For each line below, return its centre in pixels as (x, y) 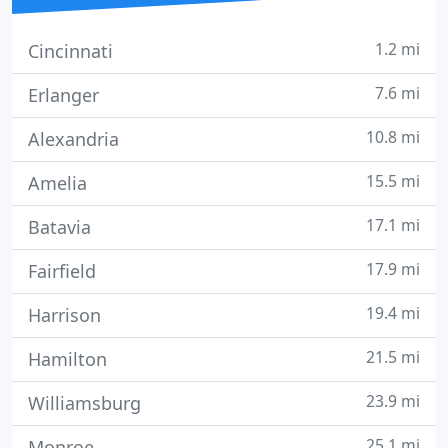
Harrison (64, 315)
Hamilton (67, 359)
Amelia (57, 183)
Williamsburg (84, 403)
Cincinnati (70, 51)
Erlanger (63, 95)
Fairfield (62, 271)
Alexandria (73, 139)
